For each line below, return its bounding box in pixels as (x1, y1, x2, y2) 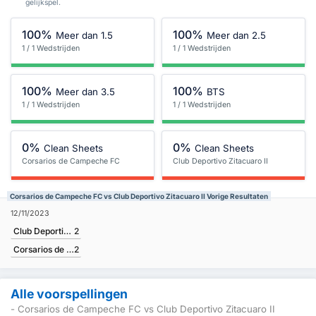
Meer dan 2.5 (207, 29, 267, 41)
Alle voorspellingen (11, 286, 128, 301)
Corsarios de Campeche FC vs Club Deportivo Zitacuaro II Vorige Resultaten (10, 191, 268, 200)
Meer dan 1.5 (56, 29, 114, 41)
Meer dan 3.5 (56, 85, 116, 97)
